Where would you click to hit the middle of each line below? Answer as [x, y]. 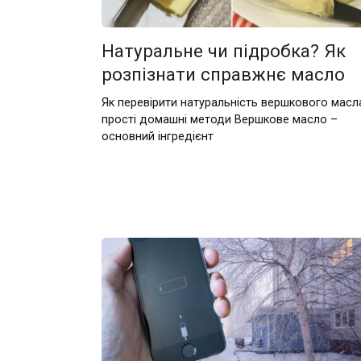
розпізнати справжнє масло [223, 75]
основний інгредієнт [157, 136]
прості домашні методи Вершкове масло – [219, 119]
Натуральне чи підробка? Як [223, 51]
